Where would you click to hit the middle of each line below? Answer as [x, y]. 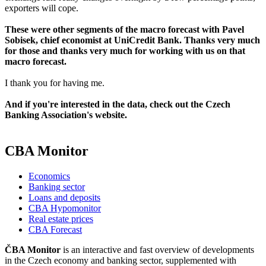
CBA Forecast [55, 230]
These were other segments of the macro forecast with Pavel [124, 30]
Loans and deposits [64, 198]
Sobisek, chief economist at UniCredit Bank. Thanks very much [132, 40]
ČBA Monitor [33, 250]
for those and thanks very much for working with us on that [125, 51]
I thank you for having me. [55, 83]
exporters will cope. [42, 8]
